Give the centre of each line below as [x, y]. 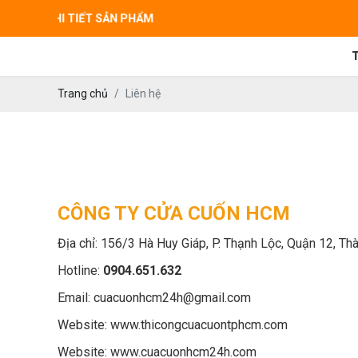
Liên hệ [143, 93]
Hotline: [80, 270]
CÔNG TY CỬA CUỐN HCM [174, 213]
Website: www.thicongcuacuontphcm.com [173, 325]
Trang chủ [83, 93]
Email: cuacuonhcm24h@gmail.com [154, 298]
